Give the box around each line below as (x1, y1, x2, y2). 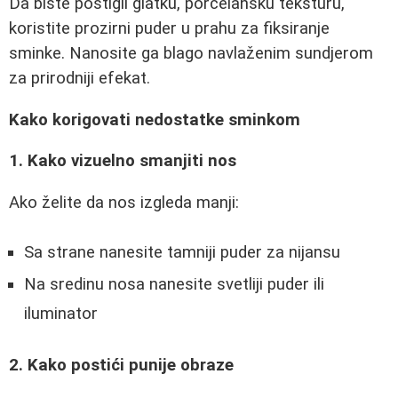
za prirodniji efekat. (9, 68, 150, 88)
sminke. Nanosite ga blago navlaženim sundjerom (9, 43, 373, 63)
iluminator (24, 304, 98, 324)
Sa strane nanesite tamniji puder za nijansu (24, 243, 340, 263)
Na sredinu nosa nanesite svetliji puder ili (24, 275, 324, 295)
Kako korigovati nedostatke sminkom (9, 109, 300, 130)
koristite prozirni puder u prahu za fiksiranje (9, 18, 330, 38)
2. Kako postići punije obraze (9, 355, 234, 376)
